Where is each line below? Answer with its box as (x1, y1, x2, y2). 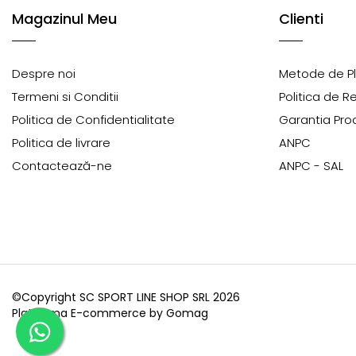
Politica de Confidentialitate (12, 111, 175, 128)
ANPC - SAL (279, 157, 343, 174)
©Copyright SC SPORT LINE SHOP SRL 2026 (12, 289, 240, 305)
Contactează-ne (12, 157, 112, 174)
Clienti (279, 9, 323, 29)
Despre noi (12, 65, 75, 82)
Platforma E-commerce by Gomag (12, 305, 208, 321)
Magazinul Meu (12, 9, 117, 29)
